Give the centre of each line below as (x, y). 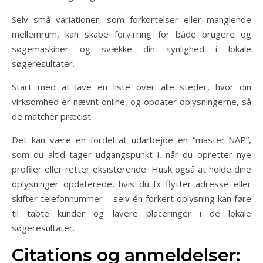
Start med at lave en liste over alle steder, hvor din (131, 87)
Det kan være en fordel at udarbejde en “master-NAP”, (131, 139)
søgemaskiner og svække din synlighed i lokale (131, 48)
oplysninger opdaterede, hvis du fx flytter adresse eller (131, 183)
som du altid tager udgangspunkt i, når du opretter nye (131, 154)
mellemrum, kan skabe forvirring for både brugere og (131, 34)
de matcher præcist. (52, 116)
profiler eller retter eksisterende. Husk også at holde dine (131, 169)
